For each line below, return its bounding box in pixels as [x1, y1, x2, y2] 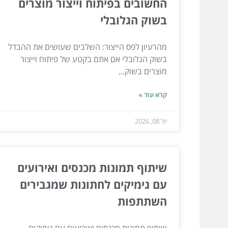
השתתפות [118, 193, 167, 209]
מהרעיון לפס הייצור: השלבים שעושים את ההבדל [8, 41, 167, 52]
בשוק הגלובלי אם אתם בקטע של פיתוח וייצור [20, 53, 167, 65]
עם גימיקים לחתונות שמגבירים [20, 176, 167, 192]
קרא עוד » [138, 90, 167, 99]
